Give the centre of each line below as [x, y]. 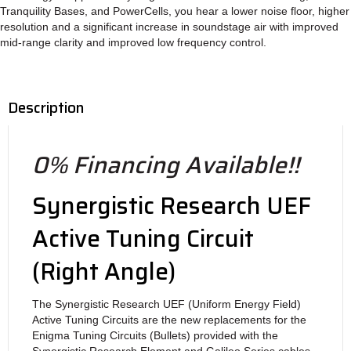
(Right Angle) [104, 271]
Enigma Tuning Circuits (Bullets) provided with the [155, 335]
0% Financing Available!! [166, 165]
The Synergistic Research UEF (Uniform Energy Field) [166, 304]
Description [46, 107]
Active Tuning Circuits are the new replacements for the [169, 319]
